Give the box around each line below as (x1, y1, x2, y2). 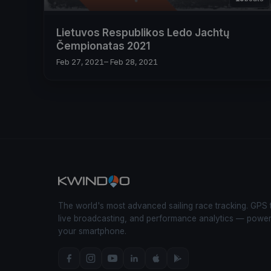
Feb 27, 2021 (56, 57, 104, 67)
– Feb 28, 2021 (104, 57, 158, 67)
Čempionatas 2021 (56, 39, 150, 52)
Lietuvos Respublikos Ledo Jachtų (56, 26, 229, 39)
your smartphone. (58, 226, 126, 237)
